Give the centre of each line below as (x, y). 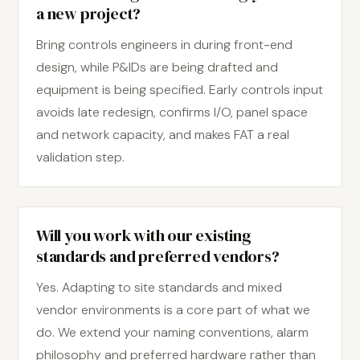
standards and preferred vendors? (158, 256)
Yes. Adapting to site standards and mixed (159, 287)
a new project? (89, 14)
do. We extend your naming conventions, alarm (172, 332)
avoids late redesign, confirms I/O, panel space (172, 112)
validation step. (80, 157)
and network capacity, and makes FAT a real (163, 135)
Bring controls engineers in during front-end (164, 45)
